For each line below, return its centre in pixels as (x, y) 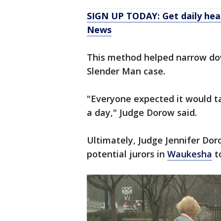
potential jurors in (127, 154)
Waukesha (190, 154)
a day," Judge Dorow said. (142, 113)
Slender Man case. (127, 71)
